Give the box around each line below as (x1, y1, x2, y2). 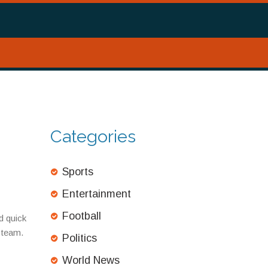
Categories (50, 126, 136, 147)
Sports (62, 166, 93, 178)
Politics (62, 232, 97, 244)
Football (62, 210, 101, 222)
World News (62, 254, 120, 266)
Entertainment (62, 188, 131, 200)
